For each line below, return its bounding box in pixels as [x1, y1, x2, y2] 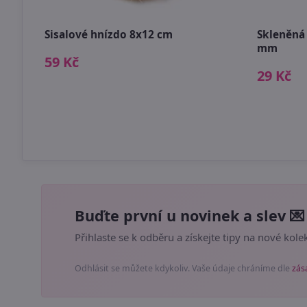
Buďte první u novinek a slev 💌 [75, 206, 305, 226]
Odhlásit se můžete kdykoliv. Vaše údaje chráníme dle [75, 262, 292, 275]
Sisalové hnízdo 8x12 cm [45, 27, 173, 42]
